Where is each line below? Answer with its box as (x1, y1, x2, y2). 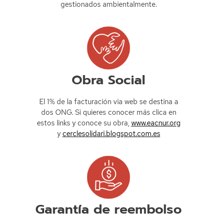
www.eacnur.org (131, 118, 181, 128)
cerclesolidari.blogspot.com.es (62, 129, 160, 139)
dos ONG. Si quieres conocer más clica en (41, 108, 176, 118)
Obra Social (72, 70, 145, 90)
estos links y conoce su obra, (36, 118, 131, 128)
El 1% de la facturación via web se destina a (39, 97, 178, 107)
